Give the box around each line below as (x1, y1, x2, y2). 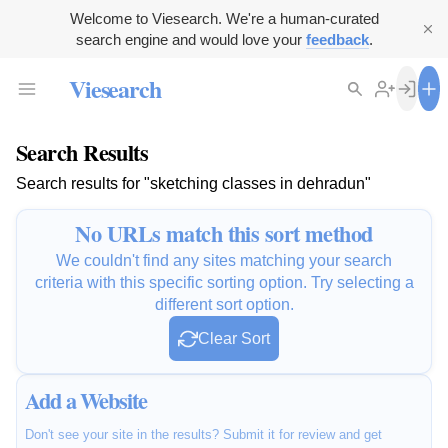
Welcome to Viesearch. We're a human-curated (69, 10, 379, 27)
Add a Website (25, 384, 147, 418)
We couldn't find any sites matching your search (56, 252, 392, 270)
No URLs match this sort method (75, 217, 373, 251)
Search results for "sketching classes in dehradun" (16, 175, 371, 193)
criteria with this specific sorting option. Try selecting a (34, 274, 414, 292)
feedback (305, 31, 369, 48)
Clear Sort (198, 330, 270, 348)
